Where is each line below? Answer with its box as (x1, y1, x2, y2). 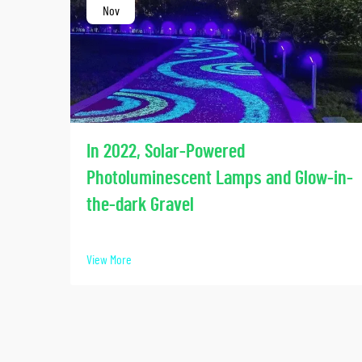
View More (86, 253, 132, 267)
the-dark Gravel (86, 195, 194, 215)
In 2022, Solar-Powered (86, 141, 245, 162)
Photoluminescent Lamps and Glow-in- (86, 168, 353, 188)
